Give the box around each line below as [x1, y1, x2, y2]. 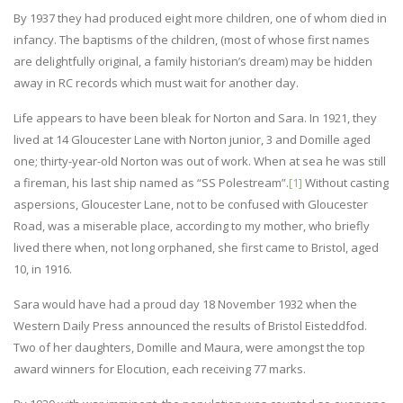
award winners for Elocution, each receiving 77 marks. [13, 360, 306, 377]
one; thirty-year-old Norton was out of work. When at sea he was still [13, 152, 386, 169]
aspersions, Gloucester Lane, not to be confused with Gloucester [13, 195, 368, 212]
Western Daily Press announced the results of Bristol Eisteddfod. [13, 317, 367, 334]
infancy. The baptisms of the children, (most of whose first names [13, 31, 370, 48]
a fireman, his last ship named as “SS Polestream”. [13, 174, 289, 191]
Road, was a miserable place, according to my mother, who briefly [13, 217, 370, 234]
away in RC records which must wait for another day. [13, 74, 299, 91]
